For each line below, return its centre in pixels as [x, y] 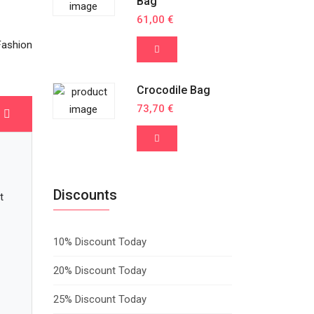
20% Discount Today [100, 271]
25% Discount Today [100, 300]
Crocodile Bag [173, 90]
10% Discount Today [100, 242]
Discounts [85, 195]
